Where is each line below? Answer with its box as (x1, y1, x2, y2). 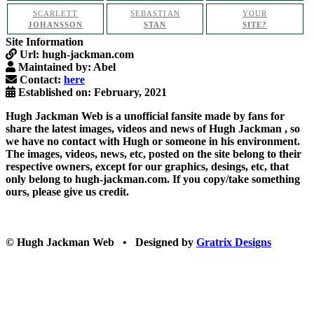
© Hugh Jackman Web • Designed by (6, 236, 196, 248)
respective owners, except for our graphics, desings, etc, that (6, 161, 289, 172)
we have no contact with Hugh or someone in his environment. (6, 135, 300, 147)
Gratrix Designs (196, 236, 271, 248)
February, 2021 (91, 86, 167, 98)
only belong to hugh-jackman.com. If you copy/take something (6, 173, 300, 185)
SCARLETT (32, 9, 78, 18)
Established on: (18, 86, 91, 98)
